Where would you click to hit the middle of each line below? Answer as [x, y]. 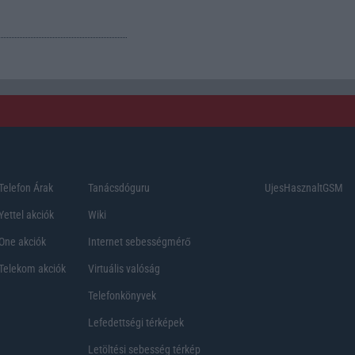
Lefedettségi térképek [136, 322]
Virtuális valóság [124, 268]
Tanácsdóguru [119, 187]
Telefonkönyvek [122, 295]
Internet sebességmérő [139, 241]
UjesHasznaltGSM [304, 187]
